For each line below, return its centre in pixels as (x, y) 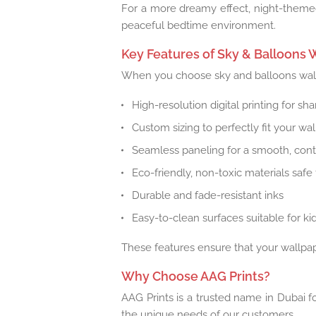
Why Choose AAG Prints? (196, 276)
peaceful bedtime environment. (199, 25)
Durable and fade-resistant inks (208, 195)
